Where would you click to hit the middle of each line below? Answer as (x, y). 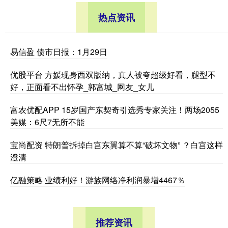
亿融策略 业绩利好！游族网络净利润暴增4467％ (98, 180)
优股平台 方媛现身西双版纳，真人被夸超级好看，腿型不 (113, 74)
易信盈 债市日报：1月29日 (59, 51)
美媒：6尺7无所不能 (47, 122)
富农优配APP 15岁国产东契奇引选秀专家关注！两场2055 (115, 109)
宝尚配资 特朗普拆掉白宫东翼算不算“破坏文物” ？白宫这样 (117, 145)
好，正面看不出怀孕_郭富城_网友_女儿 (82, 87)
